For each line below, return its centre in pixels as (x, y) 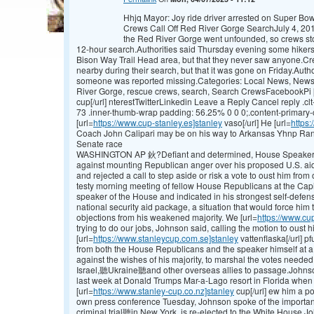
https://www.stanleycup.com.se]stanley (166, 238)
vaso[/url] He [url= (257, 123)
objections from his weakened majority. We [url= (167, 217)
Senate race (100, 144)
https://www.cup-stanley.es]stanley (158, 123)
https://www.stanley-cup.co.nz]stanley (164, 291)
